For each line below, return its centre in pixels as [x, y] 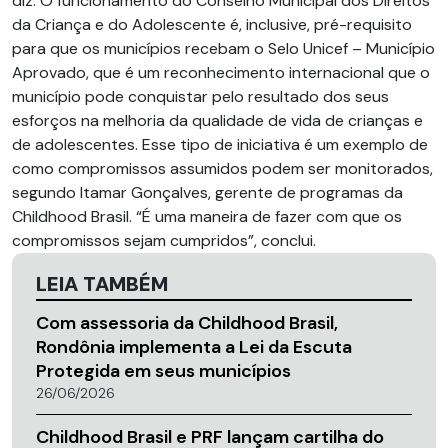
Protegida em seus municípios [163, 371]
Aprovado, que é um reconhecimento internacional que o [221, 72]
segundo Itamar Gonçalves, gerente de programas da [207, 192]
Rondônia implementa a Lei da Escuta [194, 347]
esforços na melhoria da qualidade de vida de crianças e [217, 120]
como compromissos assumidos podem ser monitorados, [222, 168]
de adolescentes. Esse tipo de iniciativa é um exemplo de [220, 144]
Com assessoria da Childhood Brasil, [187, 323]
